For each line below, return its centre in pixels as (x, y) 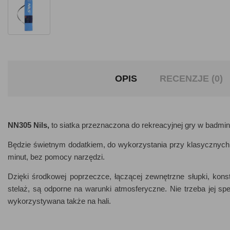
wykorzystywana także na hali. (59, 201)
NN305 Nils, (30, 125)
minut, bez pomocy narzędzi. (56, 157)
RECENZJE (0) (191, 79)
